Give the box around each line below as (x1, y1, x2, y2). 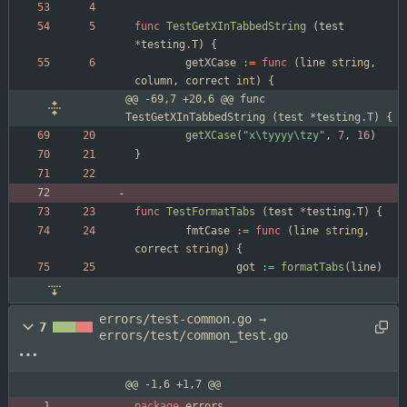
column (134, 74, 173, 88)
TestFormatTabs (166, 205, 255, 219)
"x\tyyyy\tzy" (243, 129, 325, 143)
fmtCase (185, 224, 230, 238)
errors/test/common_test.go (99, 328, 288, 343)
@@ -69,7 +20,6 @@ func (125, 93, 265, 106)
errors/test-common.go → (99, 312, 266, 327)
